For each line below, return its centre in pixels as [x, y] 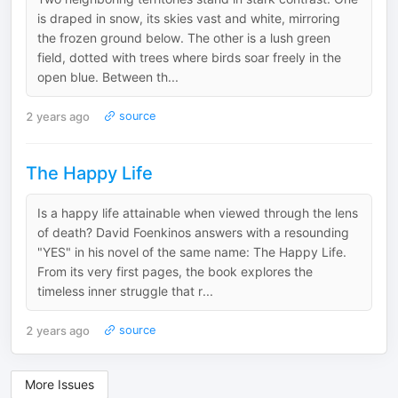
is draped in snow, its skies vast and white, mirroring [189, 18]
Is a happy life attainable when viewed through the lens [198, 213]
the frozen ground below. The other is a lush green [184, 38]
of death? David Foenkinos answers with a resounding [193, 232]
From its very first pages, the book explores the [175, 271]
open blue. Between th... [108, 77]
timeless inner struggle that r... [125, 291]
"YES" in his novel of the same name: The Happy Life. [192, 252]
